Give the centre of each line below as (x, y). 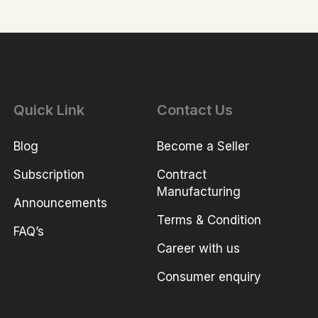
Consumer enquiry (209, 277)
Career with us (199, 249)
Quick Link (49, 110)
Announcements (61, 203)
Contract (182, 175)
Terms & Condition (209, 220)
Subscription (49, 175)
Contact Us (195, 110)
